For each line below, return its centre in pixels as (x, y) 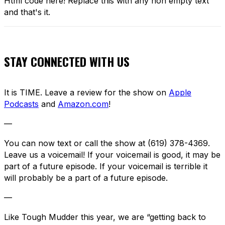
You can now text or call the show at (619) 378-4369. (107, 143)
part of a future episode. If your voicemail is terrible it (106, 166)
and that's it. (27, 12)
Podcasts (21, 104)
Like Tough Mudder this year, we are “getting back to (105, 217)
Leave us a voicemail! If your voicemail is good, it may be (112, 155)
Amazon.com (83, 104)
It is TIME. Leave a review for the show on (86, 93)
